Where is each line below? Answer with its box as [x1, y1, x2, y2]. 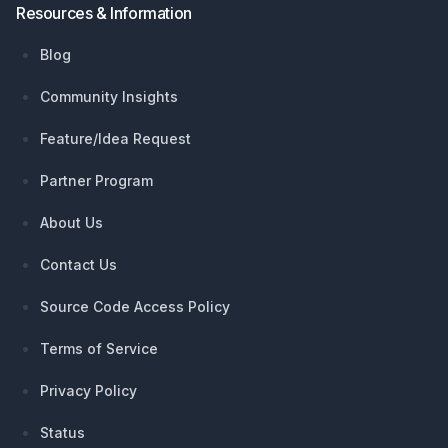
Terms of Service [40, 340, 158, 358]
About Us [40, 214, 103, 232]
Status [40, 424, 85, 442]
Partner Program [40, 172, 153, 190]
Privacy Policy [40, 382, 137, 400]
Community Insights [40, 88, 178, 106]
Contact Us [40, 256, 117, 274]
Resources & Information [16, 3, 192, 24]
